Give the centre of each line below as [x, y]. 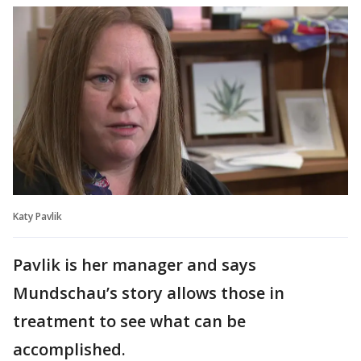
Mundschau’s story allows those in [149, 293]
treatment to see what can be [129, 322]
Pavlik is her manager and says [135, 265]
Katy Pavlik [37, 217]
